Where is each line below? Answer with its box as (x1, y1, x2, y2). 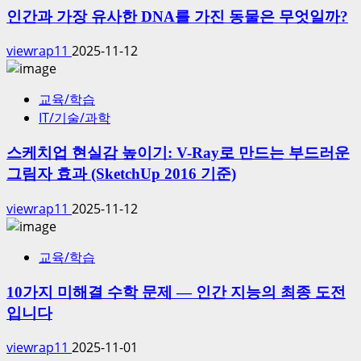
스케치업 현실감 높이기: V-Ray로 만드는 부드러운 (6, 144, 350, 162)
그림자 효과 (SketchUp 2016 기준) (6, 165, 236, 183)
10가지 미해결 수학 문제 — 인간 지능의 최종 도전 (6, 283, 346, 301)
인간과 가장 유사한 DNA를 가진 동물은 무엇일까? (6, 7, 348, 25)
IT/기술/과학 (39, 109, 110, 127)
